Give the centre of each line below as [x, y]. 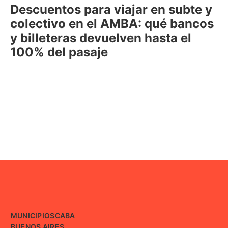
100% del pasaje [59, 52]
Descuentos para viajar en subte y [111, 10]
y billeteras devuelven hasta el [101, 38]
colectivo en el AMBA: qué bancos [112, 24]
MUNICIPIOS [33, 216]
